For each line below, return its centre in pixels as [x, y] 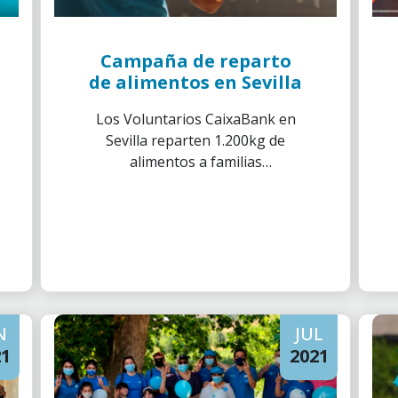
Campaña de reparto [195, 61]
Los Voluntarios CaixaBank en [195, 119]
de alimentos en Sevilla [195, 82]
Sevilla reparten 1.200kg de [195, 140]
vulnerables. [195, 183]
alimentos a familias [195, 162]
